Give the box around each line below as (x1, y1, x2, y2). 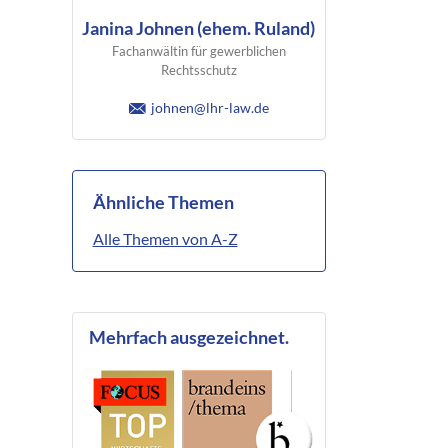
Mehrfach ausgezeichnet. (88, 326, 289, 348)
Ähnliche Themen (92, 192, 234, 214)
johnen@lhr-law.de (150, 99, 269, 117)
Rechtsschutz (160, 62, 237, 79)
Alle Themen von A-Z (92, 229, 238, 249)
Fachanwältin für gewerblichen (111, 43, 286, 60)
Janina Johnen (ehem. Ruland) (82, 17, 316, 40)
